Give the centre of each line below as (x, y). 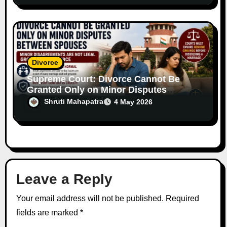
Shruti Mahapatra (74, 102)
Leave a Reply (64, 179)
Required (182, 198)
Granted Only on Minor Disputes (97, 90)
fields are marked (48, 212)
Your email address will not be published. (90, 198)
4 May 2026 (134, 102)
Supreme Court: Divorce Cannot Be (104, 79)
